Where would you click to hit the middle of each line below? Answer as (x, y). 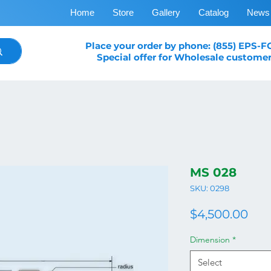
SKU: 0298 (210, 188)
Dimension (210, 240)
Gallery (166, 12)
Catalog (213, 12)
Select (210, 263)
